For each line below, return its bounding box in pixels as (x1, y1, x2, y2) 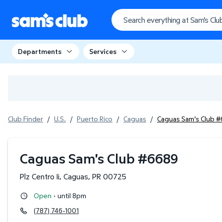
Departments (18, 47, 61, 56)
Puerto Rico (77, 114, 112, 123)
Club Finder (8, 114, 43, 123)
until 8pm (57, 191, 86, 200)
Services (89, 47, 116, 56)
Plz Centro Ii (20, 171, 59, 182)
